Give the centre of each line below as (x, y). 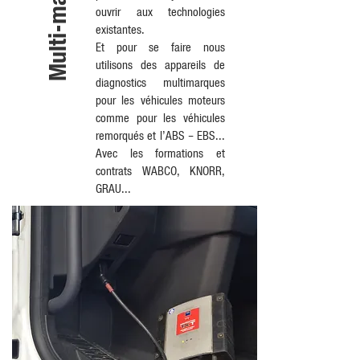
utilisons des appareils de (160, 64)
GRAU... (113, 188)
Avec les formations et (160, 153)
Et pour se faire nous (160, 47)
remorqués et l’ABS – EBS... (160, 135)
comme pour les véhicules (160, 117)
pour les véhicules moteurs (160, 100)
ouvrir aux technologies (160, 11)
